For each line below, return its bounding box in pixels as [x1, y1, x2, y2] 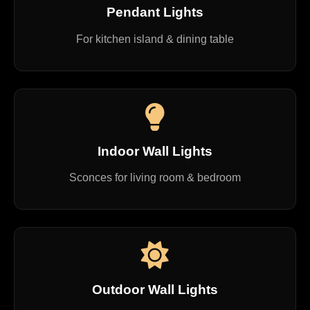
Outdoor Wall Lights [92, 282, 218, 298]
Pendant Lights [107, 5, 203, 20]
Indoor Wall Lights [98, 143, 212, 158]
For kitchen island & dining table [76, 33, 234, 46]
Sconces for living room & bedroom [69, 172, 241, 184]
